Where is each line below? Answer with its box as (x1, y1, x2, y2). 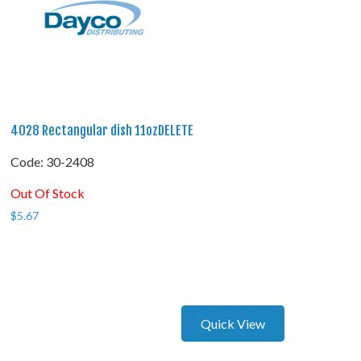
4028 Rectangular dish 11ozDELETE (10, 122, 194, 139)
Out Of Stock (10, 185, 85, 201)
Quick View (201, 316, 266, 332)
